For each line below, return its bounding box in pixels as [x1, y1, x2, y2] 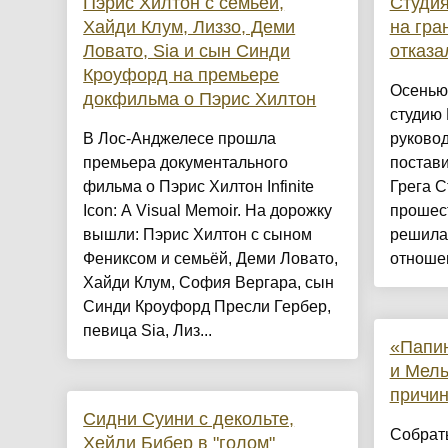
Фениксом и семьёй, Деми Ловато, [83, 250, 339, 268]
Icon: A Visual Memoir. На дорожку [83, 202, 333, 220]
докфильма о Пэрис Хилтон [83, 89, 317, 110]
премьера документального [83, 154, 289, 172]
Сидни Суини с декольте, [83, 409, 295, 430]
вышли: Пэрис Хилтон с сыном [83, 226, 313, 244]
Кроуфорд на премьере [83, 65, 280, 86]
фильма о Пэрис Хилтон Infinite [83, 178, 315, 196]
